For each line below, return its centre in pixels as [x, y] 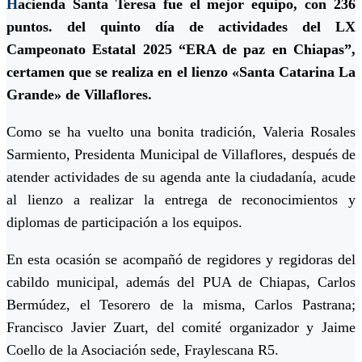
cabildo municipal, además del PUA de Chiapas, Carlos [181, 282]
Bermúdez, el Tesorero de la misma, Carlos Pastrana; [181, 304]
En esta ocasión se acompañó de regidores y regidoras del [181, 259]
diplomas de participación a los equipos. [124, 222]
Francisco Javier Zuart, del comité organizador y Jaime [181, 327]
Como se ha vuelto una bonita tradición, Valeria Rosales [181, 131]
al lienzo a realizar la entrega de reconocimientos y [181, 199]
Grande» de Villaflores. [79, 94]
